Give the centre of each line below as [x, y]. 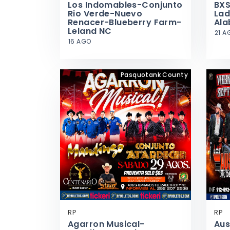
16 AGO [80, 41]
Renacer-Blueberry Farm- [125, 22]
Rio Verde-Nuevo [105, 14]
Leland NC [90, 31]
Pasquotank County [154, 75]
